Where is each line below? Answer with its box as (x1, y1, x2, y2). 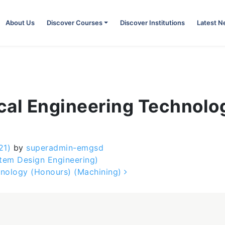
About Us (5, 19, 35, 27)
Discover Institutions (120, 19, 185, 27)
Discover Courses (46, 19, 102, 27)
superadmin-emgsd (23, 143, 103, 153)
